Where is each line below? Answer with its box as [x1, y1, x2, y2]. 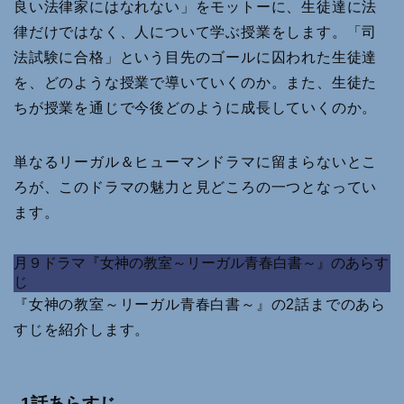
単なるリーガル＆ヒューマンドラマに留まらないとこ [14, 154, 378, 170]
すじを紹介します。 [14, 322, 151, 338]
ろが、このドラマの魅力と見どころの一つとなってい [14, 179, 378, 196]
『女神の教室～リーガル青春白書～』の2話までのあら [14, 297, 386, 313]
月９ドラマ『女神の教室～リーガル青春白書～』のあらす [14, 255, 389, 271]
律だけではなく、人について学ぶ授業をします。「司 [14, 24, 378, 41]
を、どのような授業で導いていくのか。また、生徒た [14, 75, 378, 91]
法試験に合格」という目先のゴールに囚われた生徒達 [14, 50, 378, 66]
